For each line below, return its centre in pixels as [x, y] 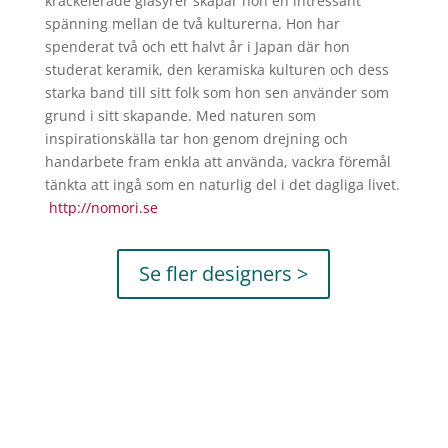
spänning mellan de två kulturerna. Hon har [192, 23]
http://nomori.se [103, 207]
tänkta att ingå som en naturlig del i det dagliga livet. [222, 184]
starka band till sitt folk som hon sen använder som [216, 92]
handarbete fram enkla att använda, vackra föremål [217, 161]
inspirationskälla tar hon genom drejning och [196, 138]
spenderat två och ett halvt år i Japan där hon [197, 46]
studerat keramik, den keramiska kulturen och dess [216, 69]
